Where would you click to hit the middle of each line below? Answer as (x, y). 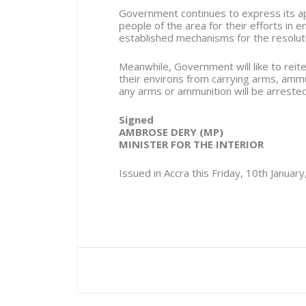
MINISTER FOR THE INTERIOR (191, 144)
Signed (136, 119)
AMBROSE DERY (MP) (171, 131)
